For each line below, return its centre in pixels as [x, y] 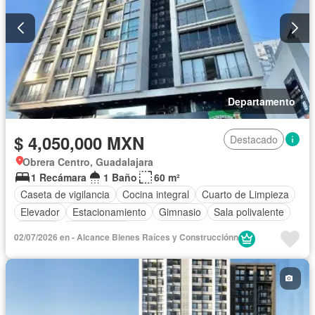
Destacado [254, 139]
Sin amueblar [97, 230]
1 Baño [120, 177]
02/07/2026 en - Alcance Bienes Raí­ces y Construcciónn [126, 237]
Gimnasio [180, 212]
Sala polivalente [249, 212]
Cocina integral [156, 194]
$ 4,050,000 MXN [79, 142]
